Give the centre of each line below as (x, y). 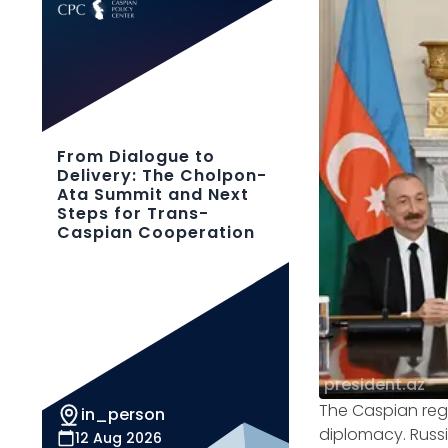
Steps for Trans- (133, 213)
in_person (123, 414)
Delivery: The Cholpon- (162, 175)
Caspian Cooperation (156, 232)
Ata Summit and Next (153, 194)
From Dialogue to (136, 156)
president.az (375, 384)
